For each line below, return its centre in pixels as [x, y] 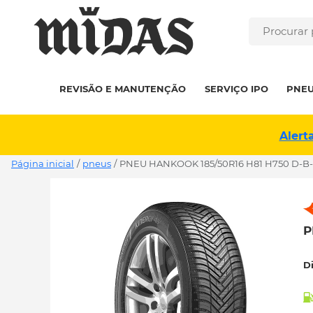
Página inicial [43, 163]
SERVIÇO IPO [236, 89]
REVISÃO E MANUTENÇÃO [123, 89]
